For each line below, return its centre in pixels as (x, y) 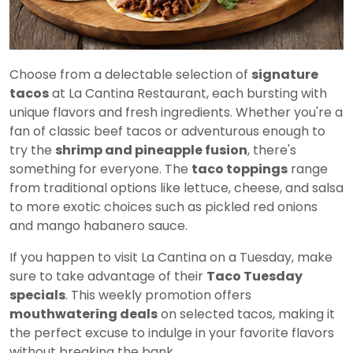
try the (32, 150)
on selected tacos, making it (246, 314)
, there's (272, 150)
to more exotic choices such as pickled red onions (163, 206)
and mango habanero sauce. (98, 225)
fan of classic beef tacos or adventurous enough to (167, 131)
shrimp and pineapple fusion (151, 150)
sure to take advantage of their (108, 276)
